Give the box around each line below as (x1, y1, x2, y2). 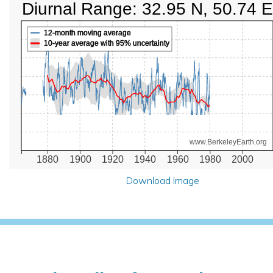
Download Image (126, 174, 199, 186)
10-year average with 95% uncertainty (44, 38, 170, 48)
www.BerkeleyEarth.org (189, 137, 268, 146)
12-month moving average (44, 28, 132, 37)
